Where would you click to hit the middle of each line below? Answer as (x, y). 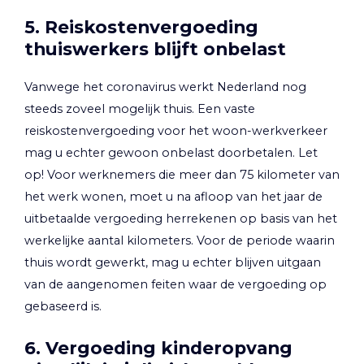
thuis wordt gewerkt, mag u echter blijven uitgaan (173, 262)
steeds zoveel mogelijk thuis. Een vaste (140, 108)
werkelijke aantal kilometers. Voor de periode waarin (180, 240)
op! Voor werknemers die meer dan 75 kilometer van (182, 174)
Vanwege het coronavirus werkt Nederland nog (165, 87)
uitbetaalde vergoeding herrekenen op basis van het (181, 218)
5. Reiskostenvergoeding (141, 27)
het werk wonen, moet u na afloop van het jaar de (173, 196)
